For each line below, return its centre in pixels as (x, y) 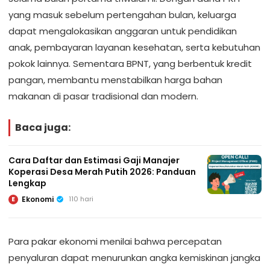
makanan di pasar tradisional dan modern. (103, 96)
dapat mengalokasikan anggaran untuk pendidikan (123, 31)
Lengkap (27, 184)
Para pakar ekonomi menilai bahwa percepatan (115, 242)
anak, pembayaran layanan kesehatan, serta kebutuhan (134, 48)
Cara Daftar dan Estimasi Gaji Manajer (94, 161)
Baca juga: (43, 128)
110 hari (81, 199)
